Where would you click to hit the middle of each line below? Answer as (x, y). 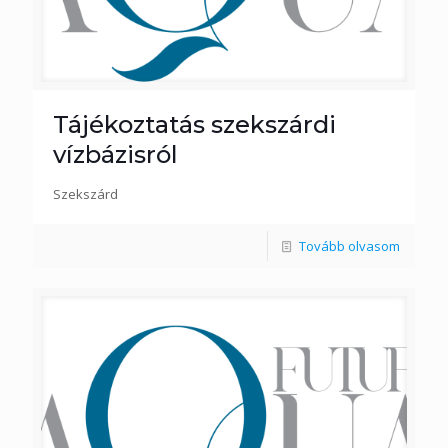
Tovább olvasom (349, 245)
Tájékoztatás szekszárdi (194, 124)
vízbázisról (115, 154)
